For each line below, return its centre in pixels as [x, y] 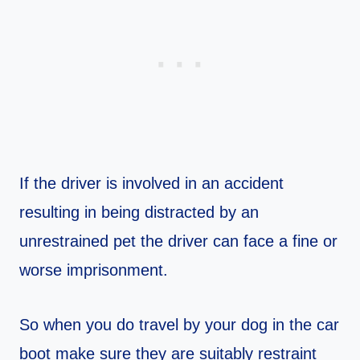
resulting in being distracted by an [139, 213]
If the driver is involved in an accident [151, 184]
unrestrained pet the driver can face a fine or [178, 241]
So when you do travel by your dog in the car [179, 325]
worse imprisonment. [94, 270]
